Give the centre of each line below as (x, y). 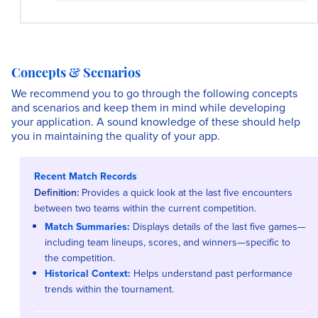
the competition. (80, 258)
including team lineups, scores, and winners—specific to (168, 242)
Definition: (56, 192)
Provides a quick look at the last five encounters (186, 192)
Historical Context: (88, 273)
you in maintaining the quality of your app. (116, 136)
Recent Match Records (86, 176)
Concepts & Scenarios (76, 74)
